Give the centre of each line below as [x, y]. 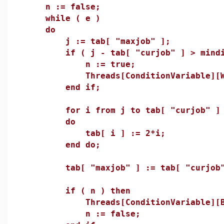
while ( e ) [63, 18]
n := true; [80, 64]
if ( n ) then [78, 191]
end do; [63, 145]
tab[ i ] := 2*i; [95, 133]
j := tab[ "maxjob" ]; [98, 41]
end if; [63, 87]
